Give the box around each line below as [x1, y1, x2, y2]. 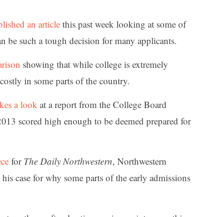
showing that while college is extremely [20, 58, 168, 70]
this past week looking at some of [60, 17, 186, 30]
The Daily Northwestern [24, 155, 112, 168]
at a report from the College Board [37, 98, 167, 111]
